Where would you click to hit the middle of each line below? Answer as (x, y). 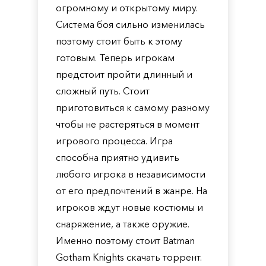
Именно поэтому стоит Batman (125, 240)
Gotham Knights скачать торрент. (129, 257)
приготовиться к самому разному (133, 107)
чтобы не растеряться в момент (128, 124)
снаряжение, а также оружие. (123, 224)
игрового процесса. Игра (114, 141)
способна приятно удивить (118, 157)
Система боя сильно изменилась (130, 24)
